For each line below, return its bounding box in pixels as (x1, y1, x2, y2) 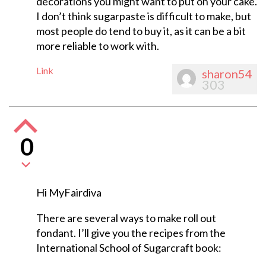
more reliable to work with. (36, 39, 159, 53)
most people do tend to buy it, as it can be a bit (36, 24, 246, 38)
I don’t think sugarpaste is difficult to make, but (36, 9, 251, 23)
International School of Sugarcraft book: (36, 241, 221, 255)
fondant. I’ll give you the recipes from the (36, 226, 226, 240)
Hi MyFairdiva (36, 186, 102, 199)
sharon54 (202, 66, 252, 81)
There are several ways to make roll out (36, 211, 216, 225)
